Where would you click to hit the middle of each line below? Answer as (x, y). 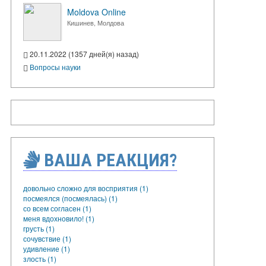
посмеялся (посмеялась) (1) (70, 198)
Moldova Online (96, 12)
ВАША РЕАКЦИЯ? (108, 160)
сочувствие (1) (47, 238)
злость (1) (40, 258)
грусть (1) (39, 228)
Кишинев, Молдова (96, 23)
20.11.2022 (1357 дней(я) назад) (83, 54)
